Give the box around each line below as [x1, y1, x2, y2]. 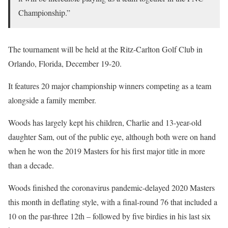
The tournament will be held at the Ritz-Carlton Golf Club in [8, 43, 203, 54]
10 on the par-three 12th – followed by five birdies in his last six [8, 210, 211, 221]
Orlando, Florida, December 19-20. [8, 58, 122, 69]
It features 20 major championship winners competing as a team [8, 80, 211, 91]
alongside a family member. [8, 94, 96, 105]
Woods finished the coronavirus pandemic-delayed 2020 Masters [8, 182, 215, 193]
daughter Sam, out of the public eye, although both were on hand [8, 131, 216, 142]
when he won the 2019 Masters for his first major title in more [8, 145, 205, 156]
